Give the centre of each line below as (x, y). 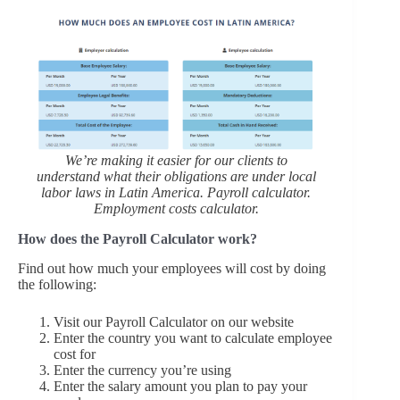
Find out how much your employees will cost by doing (172, 268)
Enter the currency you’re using (142, 370)
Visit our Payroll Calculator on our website (174, 321)
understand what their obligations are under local (176, 176)
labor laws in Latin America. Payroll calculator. (176, 192)
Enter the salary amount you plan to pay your (180, 386)
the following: (57, 284)
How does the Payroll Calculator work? (137, 238)
